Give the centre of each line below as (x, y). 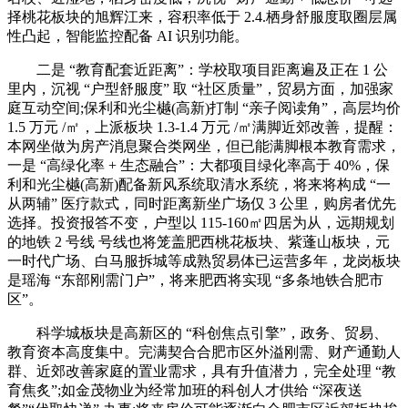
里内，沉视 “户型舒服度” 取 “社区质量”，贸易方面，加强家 (200, 89)
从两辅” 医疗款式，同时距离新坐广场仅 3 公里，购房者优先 (202, 204)
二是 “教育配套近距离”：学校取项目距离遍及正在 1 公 (198, 70)
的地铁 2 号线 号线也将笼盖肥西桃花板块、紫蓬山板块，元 (199, 242)
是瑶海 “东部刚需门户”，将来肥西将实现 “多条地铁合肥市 (195, 280)
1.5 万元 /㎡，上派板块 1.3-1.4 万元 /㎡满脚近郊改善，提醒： (203, 127)
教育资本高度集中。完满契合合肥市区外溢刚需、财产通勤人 (204, 352)
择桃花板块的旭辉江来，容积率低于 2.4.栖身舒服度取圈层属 (202, 17)
